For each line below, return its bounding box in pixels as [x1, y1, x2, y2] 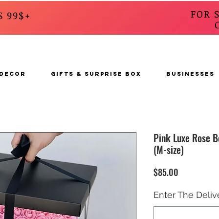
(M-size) [153, 142, 184, 157]
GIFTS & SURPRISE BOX [50, 70, 141, 78]
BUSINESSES [166, 70, 215, 78]
